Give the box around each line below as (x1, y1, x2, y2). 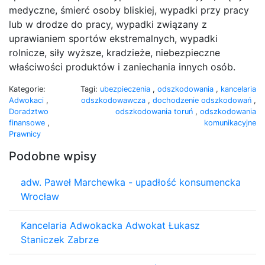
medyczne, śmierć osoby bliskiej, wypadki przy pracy (9, 4, 249, 16)
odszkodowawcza (81, 95, 148, 105)
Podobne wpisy (9, 148, 96, 163)
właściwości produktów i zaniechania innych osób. (9, 60, 235, 73)
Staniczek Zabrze (21, 233, 99, 245)
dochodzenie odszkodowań (153, 95, 254, 105)
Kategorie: (9, 84, 46, 93)
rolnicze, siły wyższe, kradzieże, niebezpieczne (9, 46, 220, 59)
